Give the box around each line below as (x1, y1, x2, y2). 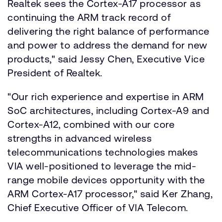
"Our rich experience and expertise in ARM (7, 91, 204, 102)
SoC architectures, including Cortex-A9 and (7, 105, 209, 116)
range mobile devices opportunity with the (7, 174, 205, 185)
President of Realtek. (7, 67, 103, 78)
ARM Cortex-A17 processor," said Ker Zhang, (7, 188, 213, 199)
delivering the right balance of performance (7, 25, 210, 37)
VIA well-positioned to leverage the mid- (7, 160, 196, 171)
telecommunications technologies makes (7, 146, 198, 158)
